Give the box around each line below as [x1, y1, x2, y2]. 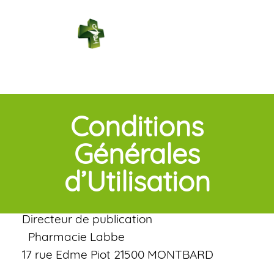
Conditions [70, 109, 204, 143]
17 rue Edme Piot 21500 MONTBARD [21, 247, 213, 262]
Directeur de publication [21, 212, 152, 226]
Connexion [201, 67, 250, 80]
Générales [74, 136, 200, 171]
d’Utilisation [64, 164, 210, 198]
